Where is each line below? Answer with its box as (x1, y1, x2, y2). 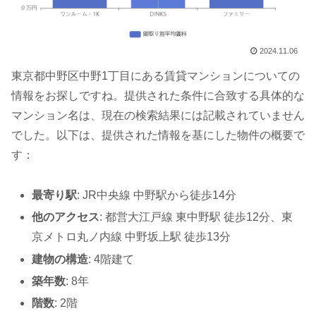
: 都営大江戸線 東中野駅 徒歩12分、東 (99, 211, 293, 224)
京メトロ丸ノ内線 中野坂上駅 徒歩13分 (32, 231, 231, 243)
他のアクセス (32, 211, 100, 224)
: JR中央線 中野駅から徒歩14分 (77, 189, 237, 202)
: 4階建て (88, 253, 135, 265)
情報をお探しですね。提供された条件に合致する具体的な (11, 90, 305, 102)
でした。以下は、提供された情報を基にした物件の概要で (11, 129, 305, 142)
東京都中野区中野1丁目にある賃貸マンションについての (11, 70, 300, 83)
